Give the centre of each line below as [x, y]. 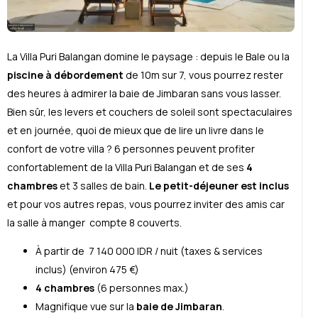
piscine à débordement [65, 75]
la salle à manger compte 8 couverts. [94, 222]
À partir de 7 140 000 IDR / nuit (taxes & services [149, 251]
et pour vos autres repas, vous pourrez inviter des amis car [146, 204]
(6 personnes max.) [142, 287]
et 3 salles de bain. [103, 185]
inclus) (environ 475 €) [87, 269]
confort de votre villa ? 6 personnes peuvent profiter [131, 148]
